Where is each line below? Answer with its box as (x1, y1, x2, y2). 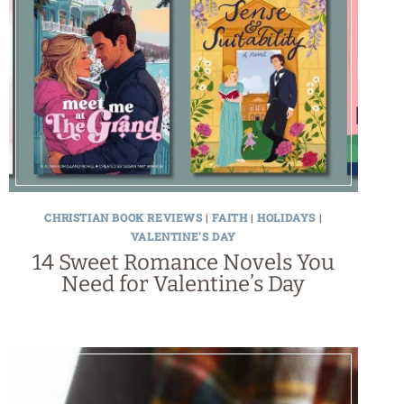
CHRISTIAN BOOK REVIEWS (44, 209, 203, 225)
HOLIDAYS (257, 209, 317, 225)
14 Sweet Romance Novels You (32, 249, 335, 275)
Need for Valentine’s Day (61, 271, 306, 297)
